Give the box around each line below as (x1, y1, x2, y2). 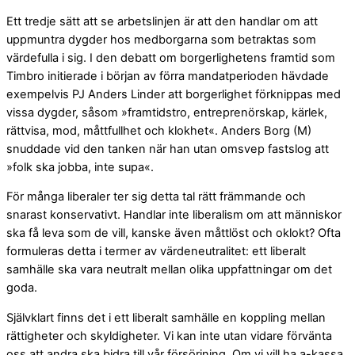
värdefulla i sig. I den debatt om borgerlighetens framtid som (6, 50, 335, 65)
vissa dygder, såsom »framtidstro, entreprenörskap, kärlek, (6, 105, 327, 120)
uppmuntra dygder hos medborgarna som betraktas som (6, 32, 316, 47)
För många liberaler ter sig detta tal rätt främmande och (6, 189, 306, 204)
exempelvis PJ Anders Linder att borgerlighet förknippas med (6, 86, 341, 101)
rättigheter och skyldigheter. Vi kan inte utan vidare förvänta (6, 329, 332, 344)
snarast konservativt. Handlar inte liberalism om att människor (6, 208, 342, 223)
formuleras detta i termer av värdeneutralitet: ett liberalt (6, 244, 306, 259)
